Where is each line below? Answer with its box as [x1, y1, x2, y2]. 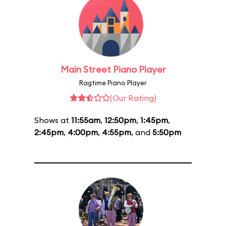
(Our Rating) [110, 93, 156, 103]
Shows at [34, 115, 71, 125]
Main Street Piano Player [60, 64, 166, 75]
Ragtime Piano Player [79, 79, 147, 87]
